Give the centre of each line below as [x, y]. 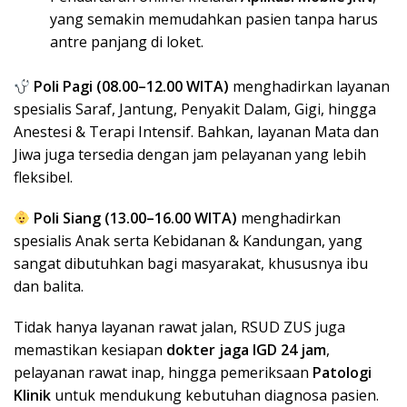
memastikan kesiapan [90, 350]
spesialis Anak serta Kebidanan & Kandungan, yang [188, 241]
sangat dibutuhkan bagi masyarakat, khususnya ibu [191, 264]
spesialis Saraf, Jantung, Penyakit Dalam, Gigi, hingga [195, 109]
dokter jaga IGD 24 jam [246, 350]
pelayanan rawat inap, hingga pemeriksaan [163, 373]
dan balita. [49, 287]
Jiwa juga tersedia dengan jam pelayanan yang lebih [190, 155]
